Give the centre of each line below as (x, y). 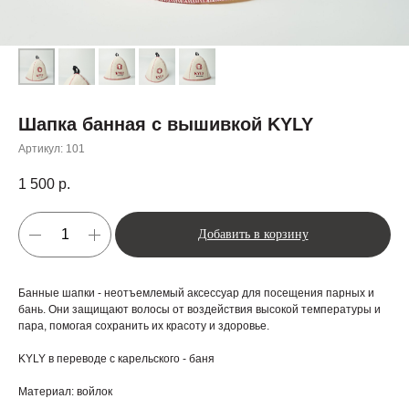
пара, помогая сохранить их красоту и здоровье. (144, 326)
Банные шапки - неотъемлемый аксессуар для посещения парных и (196, 294)
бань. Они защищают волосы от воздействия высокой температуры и (199, 310)
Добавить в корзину (253, 235)
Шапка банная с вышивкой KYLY (166, 124)
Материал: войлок (65, 392)
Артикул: (42, 149)
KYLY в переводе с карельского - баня (116, 359)
